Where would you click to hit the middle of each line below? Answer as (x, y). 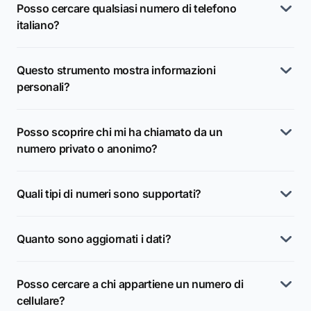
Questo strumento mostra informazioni (116, 70)
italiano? (39, 25)
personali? (43, 87)
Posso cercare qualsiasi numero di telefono (127, 8)
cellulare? (41, 301)
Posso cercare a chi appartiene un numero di (130, 284)
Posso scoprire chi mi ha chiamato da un (120, 132)
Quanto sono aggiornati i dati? (94, 239)
